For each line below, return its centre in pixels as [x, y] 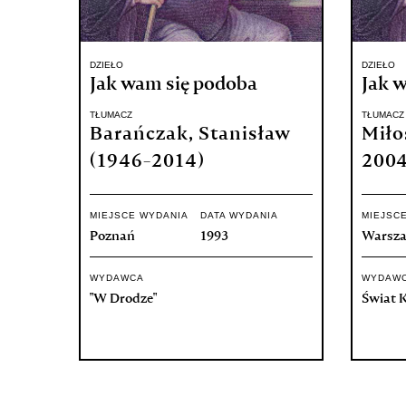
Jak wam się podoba [174, 85]
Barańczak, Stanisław [190, 135]
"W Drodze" [123, 299]
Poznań [112, 237]
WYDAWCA [117, 278]
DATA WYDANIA [239, 215]
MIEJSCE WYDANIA [139, 215]
